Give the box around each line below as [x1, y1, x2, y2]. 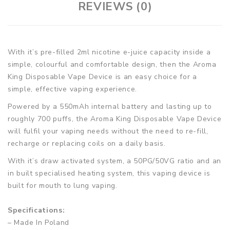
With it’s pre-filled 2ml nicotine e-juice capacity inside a [8, 47, 211, 57]
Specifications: [8, 205, 65, 215]
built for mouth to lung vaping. [8, 180, 118, 190]
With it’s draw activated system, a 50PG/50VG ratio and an [8, 156, 221, 166]
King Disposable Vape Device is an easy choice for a [8, 71, 197, 82]
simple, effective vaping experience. [8, 84, 138, 94]
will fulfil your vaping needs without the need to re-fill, [8, 126, 208, 136]
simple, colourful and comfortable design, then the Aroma [8, 59, 217, 69]
